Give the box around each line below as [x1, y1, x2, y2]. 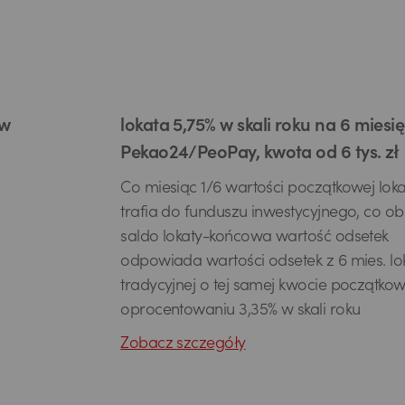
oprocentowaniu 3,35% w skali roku [120, 303, 361, 319]
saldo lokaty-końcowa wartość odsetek [120, 230, 389, 246]
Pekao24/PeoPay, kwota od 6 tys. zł [120, 146, 400, 164]
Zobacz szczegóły [120, 336, 246, 353]
